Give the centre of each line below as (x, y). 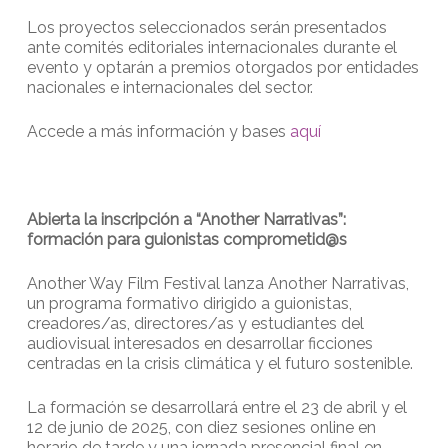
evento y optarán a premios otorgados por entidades (222, 67)
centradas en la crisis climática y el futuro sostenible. (219, 363)
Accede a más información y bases (158, 131)
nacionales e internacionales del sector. (169, 87)
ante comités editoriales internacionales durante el (211, 47)
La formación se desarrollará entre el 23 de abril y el (216, 407)
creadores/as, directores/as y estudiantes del (195, 323)
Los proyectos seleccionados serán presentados (206, 27)
